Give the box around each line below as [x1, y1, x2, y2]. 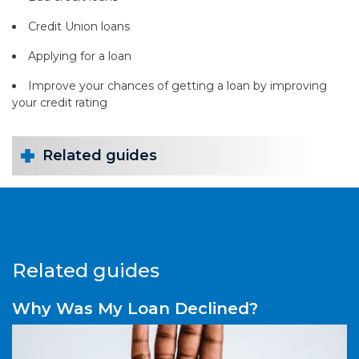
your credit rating [12, 95, 107, 110]
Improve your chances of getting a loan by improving [28, 78, 327, 93]
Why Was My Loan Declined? [12, 298, 258, 318]
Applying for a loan [28, 48, 131, 63]
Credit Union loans [28, 18, 130, 34]
